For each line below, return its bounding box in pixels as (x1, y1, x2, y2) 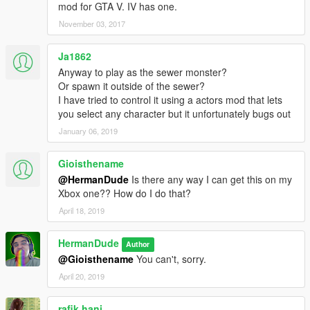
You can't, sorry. (134, 252, 206, 266)
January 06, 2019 (59, 125, 118, 137)
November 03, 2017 (59, 18, 125, 30)
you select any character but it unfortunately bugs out (58, 107, 291, 121)
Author (126, 239, 150, 250)
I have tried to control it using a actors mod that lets (58, 93, 282, 107)
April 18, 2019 (59, 205, 104, 217)
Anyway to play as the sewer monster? (58, 65, 227, 80)
